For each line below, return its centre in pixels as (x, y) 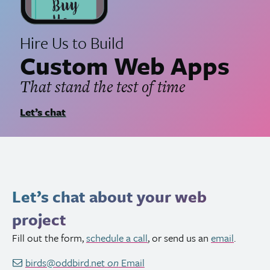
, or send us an (179, 238)
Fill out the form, (49, 238)
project (39, 220)
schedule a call (117, 238)
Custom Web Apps (125, 65)
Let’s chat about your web (109, 197)
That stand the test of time (103, 87)
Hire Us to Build (72, 43)
